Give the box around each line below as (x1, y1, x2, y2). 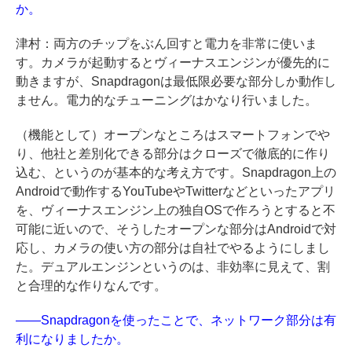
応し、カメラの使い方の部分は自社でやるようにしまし (16, 240, 330, 255)
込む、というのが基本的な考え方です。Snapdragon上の (16, 165, 336, 179)
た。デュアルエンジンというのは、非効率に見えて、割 (16, 259, 330, 273)
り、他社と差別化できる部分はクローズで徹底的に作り (16, 146, 330, 160)
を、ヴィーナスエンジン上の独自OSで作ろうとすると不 (16, 203, 335, 217)
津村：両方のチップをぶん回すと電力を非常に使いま (16, 36, 317, 50)
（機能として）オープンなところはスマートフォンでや (16, 127, 330, 141)
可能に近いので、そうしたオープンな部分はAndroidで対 (16, 222, 336, 236)
